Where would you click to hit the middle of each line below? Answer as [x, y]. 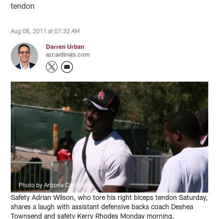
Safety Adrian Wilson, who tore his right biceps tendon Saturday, [109, 197]
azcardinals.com [68, 54]
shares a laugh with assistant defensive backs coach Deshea [102, 206]
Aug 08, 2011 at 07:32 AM [45, 31]
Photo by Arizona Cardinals [54, 185]
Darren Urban [65, 46]
